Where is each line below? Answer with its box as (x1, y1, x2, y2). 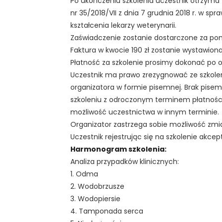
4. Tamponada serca (70, 206, 143, 216)
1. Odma (70, 168, 98, 179)
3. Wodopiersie (70, 193, 120, 204)
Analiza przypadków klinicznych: (70, 156, 179, 166)
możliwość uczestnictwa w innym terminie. (70, 107, 219, 117)
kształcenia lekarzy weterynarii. (70, 20, 176, 30)
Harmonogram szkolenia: (70, 144, 166, 154)
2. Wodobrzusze (70, 181, 124, 191)
